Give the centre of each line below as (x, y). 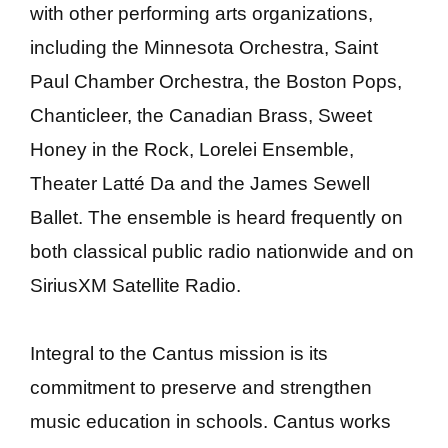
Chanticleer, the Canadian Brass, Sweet (201, 115)
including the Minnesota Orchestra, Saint (204, 47)
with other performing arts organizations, (201, 13)
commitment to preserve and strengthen (201, 388)
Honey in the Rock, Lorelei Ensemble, (192, 149)
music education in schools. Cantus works (210, 422)
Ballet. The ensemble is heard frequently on (216, 217)
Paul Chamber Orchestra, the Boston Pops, (216, 81)
